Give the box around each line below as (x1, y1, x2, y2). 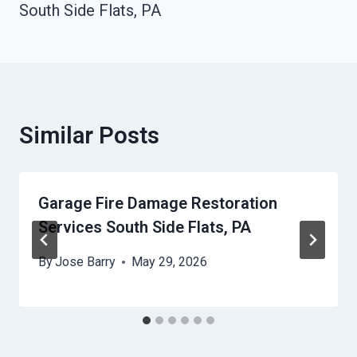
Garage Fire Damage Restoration (38, 194, 277, 214)
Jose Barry (55, 254, 116, 270)
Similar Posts (19, 122, 159, 150)
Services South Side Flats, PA (38, 218, 251, 237)
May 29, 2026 (131, 254, 208, 270)
